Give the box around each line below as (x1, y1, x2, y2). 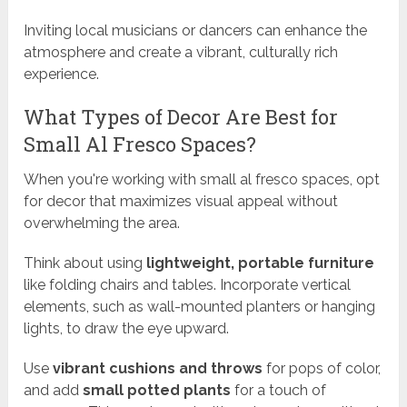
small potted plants (83, 381, 232, 399)
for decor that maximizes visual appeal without (24, 192, 339, 210)
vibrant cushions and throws (53, 359, 263, 377)
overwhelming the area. (24, 213, 181, 232)
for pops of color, (263, 359, 382, 377)
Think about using (24, 253, 147, 272)
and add (24, 381, 84, 399)
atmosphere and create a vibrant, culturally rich (24, 43, 339, 61)
